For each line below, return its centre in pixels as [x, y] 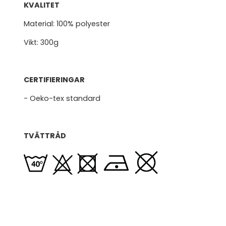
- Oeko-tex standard [62, 98]
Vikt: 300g [41, 42]
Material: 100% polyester [67, 23]
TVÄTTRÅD [45, 135]
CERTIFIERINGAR [54, 79]
